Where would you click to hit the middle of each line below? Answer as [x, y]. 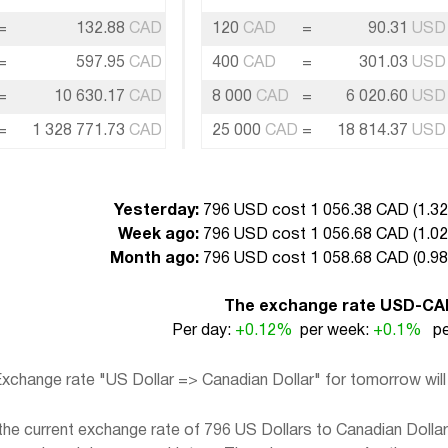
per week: [332, 331]
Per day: [203, 331]
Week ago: [158, 235]
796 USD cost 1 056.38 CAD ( [308, 211]
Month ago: [154, 259]
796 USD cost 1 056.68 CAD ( [308, 235]
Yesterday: [156, 211]
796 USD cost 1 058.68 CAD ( [308, 259]
